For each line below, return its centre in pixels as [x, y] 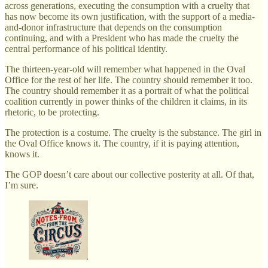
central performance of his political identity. [86, 48]
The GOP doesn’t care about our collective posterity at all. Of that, [130, 174]
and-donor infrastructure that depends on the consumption [113, 27]
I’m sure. [22, 185]
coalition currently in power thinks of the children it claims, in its [126, 101]
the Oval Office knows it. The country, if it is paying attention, [122, 143]
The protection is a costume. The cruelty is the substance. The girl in [133, 132]
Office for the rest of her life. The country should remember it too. [129, 80]
